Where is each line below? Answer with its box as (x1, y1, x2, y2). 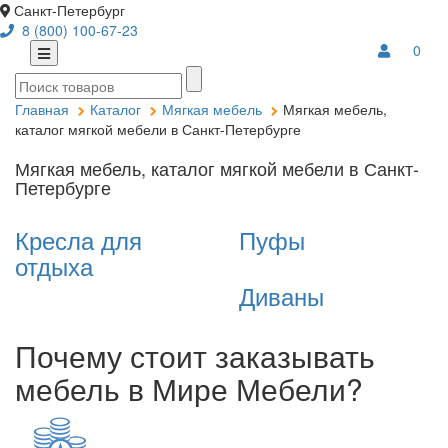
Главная (15, 99, 69, 119)
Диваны (239, 278, 324, 313)
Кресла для (15, 222, 142, 257)
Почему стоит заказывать (15, 334, 375, 377)
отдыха (15, 248, 93, 283)
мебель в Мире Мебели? (15, 367, 363, 410)
